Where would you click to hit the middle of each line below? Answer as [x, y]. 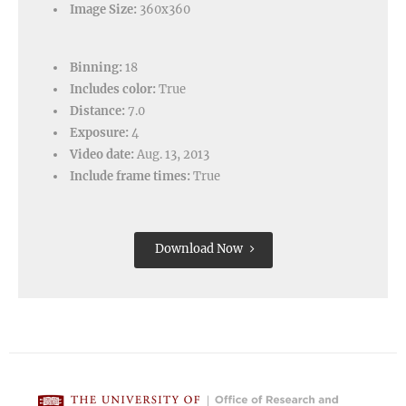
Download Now [198, 248]
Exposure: [99, 132]
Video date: [102, 154]
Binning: [96, 67]
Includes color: [113, 89]
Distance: [97, 111]
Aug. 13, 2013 [172, 154]
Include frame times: [130, 176]
